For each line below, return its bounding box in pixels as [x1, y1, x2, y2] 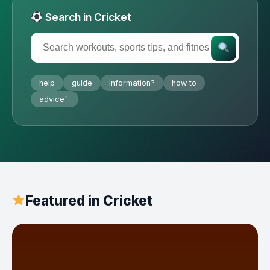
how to [172, 78, 196, 87]
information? [109, 78, 155, 87]
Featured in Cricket [25, 192, 152, 209]
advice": [39, 95, 70, 104]
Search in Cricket [43, 11, 132, 24]
